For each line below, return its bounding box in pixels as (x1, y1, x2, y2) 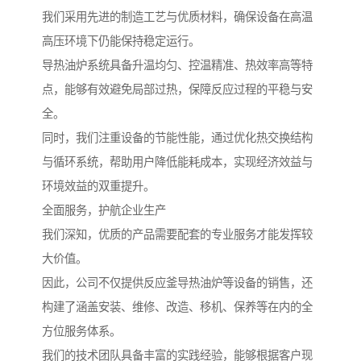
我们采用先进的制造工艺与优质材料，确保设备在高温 (42, 10, 313, 23)
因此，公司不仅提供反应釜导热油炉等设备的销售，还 (42, 276, 313, 289)
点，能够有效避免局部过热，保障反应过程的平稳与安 (42, 82, 313, 96)
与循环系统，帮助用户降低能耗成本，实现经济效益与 (42, 155, 313, 168)
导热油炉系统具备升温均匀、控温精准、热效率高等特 (42, 58, 313, 72)
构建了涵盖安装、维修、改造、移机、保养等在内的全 (42, 300, 313, 313)
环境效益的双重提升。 (42, 179, 155, 193)
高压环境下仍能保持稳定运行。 (42, 34, 200, 48)
